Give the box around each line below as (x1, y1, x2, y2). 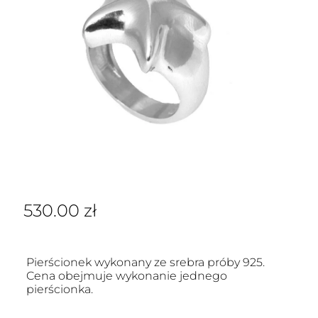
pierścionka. (26, 283, 93, 296)
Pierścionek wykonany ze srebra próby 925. (26, 256, 265, 269)
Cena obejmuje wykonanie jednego (26, 269, 227, 283)
